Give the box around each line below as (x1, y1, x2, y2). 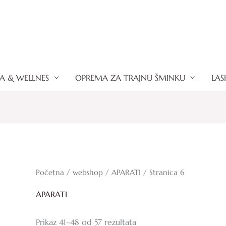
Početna (35, 168, 64, 178)
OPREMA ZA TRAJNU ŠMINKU (75, 73, 185, 83)
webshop (72, 168, 103, 178)
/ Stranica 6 (140, 168, 184, 178)
